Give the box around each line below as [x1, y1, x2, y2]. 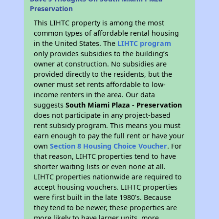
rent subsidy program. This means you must [34, 121, 181, 130]
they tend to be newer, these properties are [34, 203, 177, 212]
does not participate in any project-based [34, 110, 171, 120]
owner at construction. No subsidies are [34, 59, 167, 68]
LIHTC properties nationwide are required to [34, 172, 182, 181]
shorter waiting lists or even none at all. [34, 162, 166, 171]
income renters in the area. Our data [34, 90, 155, 99]
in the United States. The [34, 39, 118, 48]
